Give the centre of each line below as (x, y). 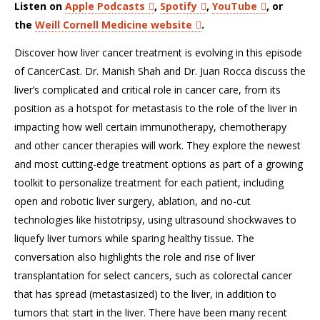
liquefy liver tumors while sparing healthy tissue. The (134, 238)
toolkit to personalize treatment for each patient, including (149, 182)
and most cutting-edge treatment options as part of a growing (159, 164)
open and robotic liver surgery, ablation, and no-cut (132, 201)
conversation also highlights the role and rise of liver (135, 256)
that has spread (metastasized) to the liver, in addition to (145, 294)
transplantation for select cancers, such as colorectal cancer (153, 275)
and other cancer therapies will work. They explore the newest (157, 145)
